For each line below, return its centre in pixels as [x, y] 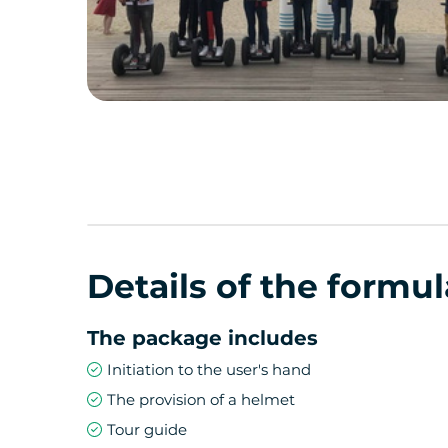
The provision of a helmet [201, 399]
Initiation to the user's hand [209, 369]
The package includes [202, 338]
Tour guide [147, 429]
